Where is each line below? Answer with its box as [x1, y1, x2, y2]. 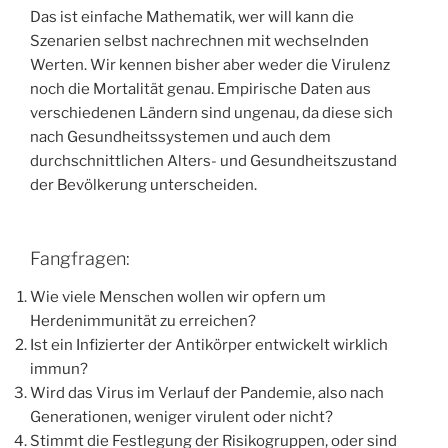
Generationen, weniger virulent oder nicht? [30, 407, 333, 426]
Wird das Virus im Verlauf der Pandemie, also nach [30, 383, 384, 402]
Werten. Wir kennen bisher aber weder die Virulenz [30, 55, 390, 74]
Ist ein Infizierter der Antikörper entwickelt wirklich [30, 335, 388, 354]
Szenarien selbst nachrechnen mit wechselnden [30, 31, 369, 50]
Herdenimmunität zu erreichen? [30, 311, 256, 330]
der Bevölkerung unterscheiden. [30, 175, 257, 194]
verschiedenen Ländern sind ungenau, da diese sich [30, 103, 393, 122]
